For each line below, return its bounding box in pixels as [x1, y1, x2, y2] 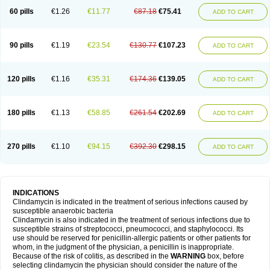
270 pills [7, 142, 36, 151]
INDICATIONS [13, 189, 59, 197]
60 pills [9, 7, 34, 16]
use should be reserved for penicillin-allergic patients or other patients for [13, 234, 251, 242]
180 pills [7, 108, 36, 117]
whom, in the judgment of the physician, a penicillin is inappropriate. [13, 243, 234, 251]
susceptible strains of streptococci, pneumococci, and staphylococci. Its [13, 225, 243, 233]
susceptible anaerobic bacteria [13, 207, 113, 215]
